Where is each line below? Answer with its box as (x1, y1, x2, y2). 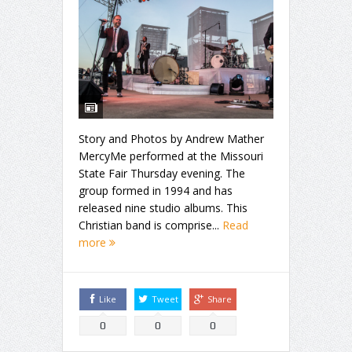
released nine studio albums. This (79, 200, 247, 215)
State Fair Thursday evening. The (79, 165, 245, 181)
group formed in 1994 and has (79, 182, 233, 198)
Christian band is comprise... (79, 217, 222, 233)
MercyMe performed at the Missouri (79, 148, 263, 163)
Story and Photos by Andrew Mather (79, 130, 264, 146)
